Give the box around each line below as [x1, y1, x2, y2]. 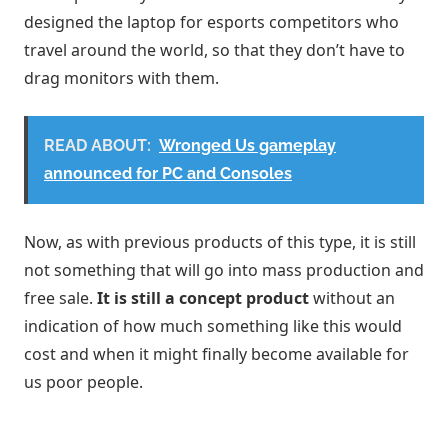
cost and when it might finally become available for [24, 342, 409, 365]
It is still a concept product [97, 286, 309, 309]
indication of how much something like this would [24, 314, 402, 337]
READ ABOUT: [44, 135, 151, 155]
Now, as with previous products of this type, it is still [24, 230, 416, 253]
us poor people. [24, 370, 143, 393]
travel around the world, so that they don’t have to [24, 38, 405, 61]
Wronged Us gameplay [159, 135, 336, 155]
